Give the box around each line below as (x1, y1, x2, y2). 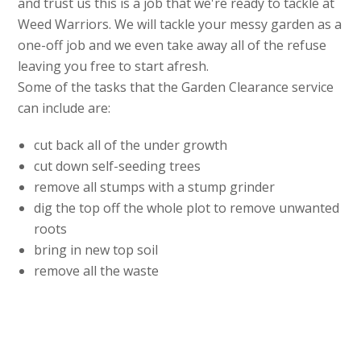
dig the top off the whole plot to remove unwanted (34, 199, 340, 218)
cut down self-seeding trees (34, 157, 201, 176)
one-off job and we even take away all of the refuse (18, 36, 327, 55)
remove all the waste (34, 262, 160, 280)
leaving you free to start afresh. (18, 57, 210, 76)
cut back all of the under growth (34, 136, 228, 155)
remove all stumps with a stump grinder (34, 178, 276, 197)
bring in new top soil (34, 241, 159, 259)
